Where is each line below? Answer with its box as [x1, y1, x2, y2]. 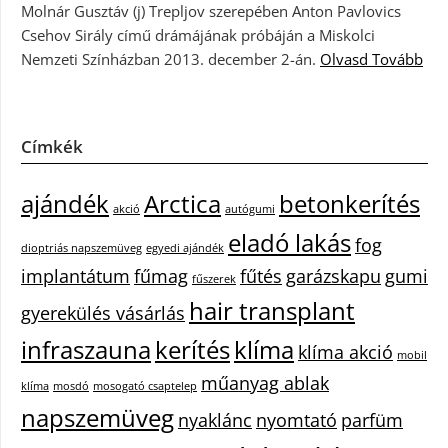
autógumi [225, 202, 275, 216]
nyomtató [256, 408, 337, 432]
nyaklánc [178, 408, 252, 432]
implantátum [21, 264, 130, 288]
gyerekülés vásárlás [21, 301, 185, 325]
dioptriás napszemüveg [21, 241, 142, 255]
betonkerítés [279, 187, 420, 220]
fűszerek [192, 272, 236, 286]
